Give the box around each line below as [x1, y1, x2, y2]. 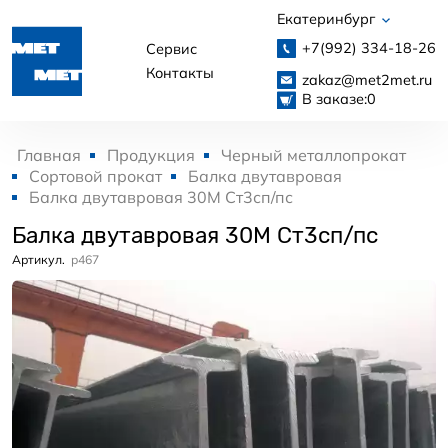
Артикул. [12, 252, 65, 268]
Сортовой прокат [29, 166, 162, 187]
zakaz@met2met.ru [301, 70, 432, 89]
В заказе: [301, 89, 367, 108]
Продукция [107, 145, 195, 166]
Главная [17, 145, 81, 166]
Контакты [145, 63, 214, 82]
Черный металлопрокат [221, 145, 406, 166]
